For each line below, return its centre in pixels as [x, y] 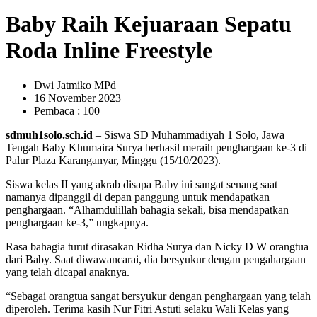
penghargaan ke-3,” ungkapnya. [77, 222]
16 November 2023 [77, 98]
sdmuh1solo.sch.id [49, 134]
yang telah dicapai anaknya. [68, 272]
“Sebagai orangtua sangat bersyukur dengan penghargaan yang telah [158, 296]
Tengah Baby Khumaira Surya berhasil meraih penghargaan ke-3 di [156, 147]
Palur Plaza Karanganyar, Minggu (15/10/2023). [113, 160]
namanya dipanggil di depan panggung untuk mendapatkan [138, 197]
